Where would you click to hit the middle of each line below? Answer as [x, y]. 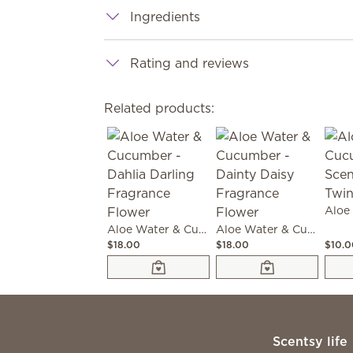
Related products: [160, 108]
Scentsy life [310, 341]
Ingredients [165, 17]
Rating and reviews [190, 63]
